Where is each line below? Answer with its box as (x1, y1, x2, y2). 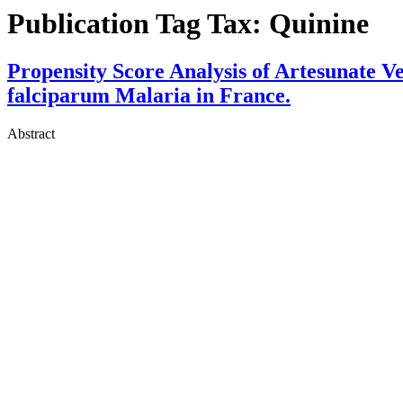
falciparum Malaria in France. (7, 84, 291, 108)
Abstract (7, 126, 55, 142)
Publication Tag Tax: (7, 7, 269, 40)
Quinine (269, 7, 369, 40)
